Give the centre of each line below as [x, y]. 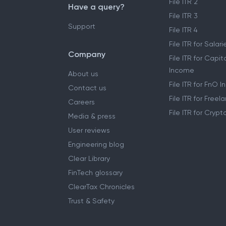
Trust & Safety [91, 201]
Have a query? [96, 7]
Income [182, 70]
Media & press [92, 116]
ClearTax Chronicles [101, 187]
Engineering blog [96, 144]
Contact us [87, 88]
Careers [81, 102]
